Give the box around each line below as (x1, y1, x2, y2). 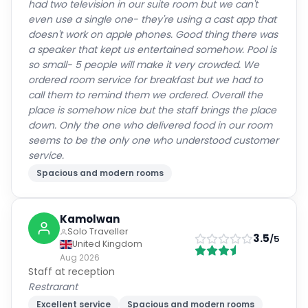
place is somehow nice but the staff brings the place (28, 103, 276, 117)
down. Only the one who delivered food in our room (28, 118, 272, 132)
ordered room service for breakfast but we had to (28, 73, 263, 87)
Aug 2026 (60, 252, 100, 263)
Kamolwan (60, 212, 120, 226)
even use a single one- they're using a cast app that (28, 12, 276, 26)
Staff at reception (28, 265, 115, 278)
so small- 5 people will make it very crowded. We (28, 58, 259, 71)
